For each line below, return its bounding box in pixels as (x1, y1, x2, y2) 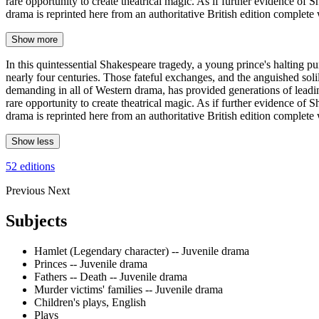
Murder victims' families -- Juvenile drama (34, 283, 223, 296)
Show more (11, 33, 58, 45)
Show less (11, 135, 54, 147)
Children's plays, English (34, 296, 146, 308)
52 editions (6, 159, 55, 172)
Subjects (6, 211, 67, 230)
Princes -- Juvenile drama (34, 257, 147, 270)
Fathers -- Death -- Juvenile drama (34, 270, 187, 283)
